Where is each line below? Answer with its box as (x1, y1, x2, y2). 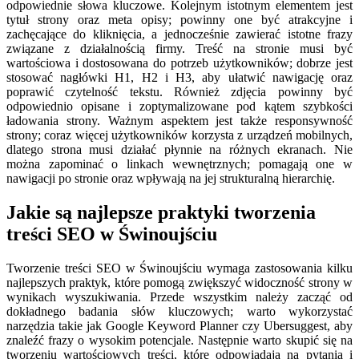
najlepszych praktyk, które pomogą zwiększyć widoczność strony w (6, 275, 353, 289)
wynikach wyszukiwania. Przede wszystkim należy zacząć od (6, 289, 353, 304)
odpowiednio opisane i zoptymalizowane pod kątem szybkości (6, 99, 353, 113)
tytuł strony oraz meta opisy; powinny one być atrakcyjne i (6, 12, 353, 26)
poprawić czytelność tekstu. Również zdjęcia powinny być (6, 84, 353, 99)
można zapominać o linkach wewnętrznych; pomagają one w (6, 156, 353, 171)
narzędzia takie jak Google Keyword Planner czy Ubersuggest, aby (6, 318, 353, 333)
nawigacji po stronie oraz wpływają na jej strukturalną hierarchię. (6, 171, 335, 185)
